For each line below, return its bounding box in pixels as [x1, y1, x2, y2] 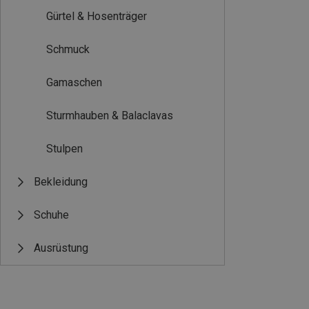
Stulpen [46, 142, 83, 155]
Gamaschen [46, 76, 102, 89]
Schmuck [46, 43, 90, 56]
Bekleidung [34, 175, 88, 188]
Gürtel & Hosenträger [46, 10, 147, 23]
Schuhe [34, 208, 69, 221]
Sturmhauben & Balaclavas [46, 109, 173, 122]
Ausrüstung [34, 241, 88, 255]
